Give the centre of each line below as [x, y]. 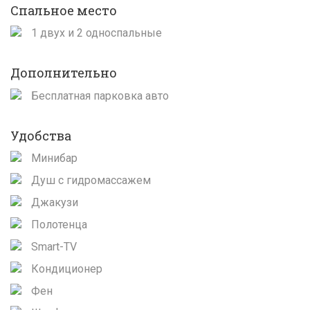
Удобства [41, 135]
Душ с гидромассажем [90, 181]
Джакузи [53, 203]
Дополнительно [64, 73]
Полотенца [58, 225]
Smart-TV [53, 247]
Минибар [53, 158]
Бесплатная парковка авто [99, 95]
